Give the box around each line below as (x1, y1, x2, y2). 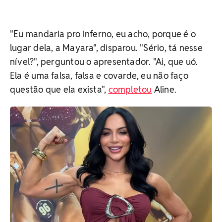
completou (108, 83, 152, 95)
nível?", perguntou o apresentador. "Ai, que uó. (10, 55, 198, 67)
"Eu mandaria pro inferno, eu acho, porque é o (10, 28, 196, 40)
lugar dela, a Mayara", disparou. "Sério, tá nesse (10, 42, 203, 54)
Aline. (152, 83, 177, 95)
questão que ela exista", (10, 83, 109, 95)
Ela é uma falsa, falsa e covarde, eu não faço (10, 69, 188, 81)
